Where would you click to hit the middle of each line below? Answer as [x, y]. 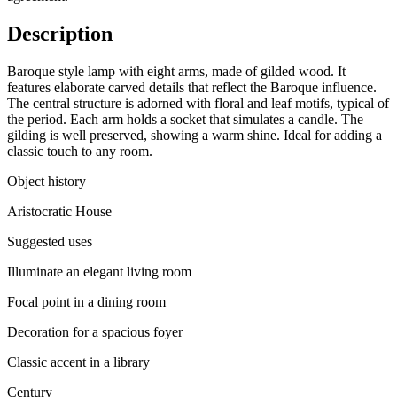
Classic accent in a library [78, 362]
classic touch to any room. [80, 152]
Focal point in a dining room [86, 302]
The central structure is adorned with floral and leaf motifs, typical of [198, 104]
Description [60, 34]
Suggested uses [50, 242]
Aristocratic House [59, 212]
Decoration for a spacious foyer [95, 332]
